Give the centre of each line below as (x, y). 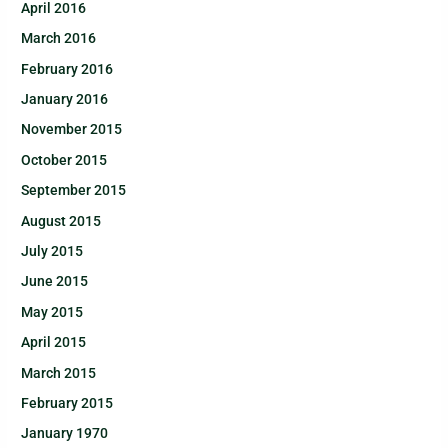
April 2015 (54, 342)
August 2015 (61, 220)
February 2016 (67, 68)
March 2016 (59, 38)
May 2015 (52, 311)
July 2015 (52, 251)
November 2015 (72, 129)
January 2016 (65, 98)
